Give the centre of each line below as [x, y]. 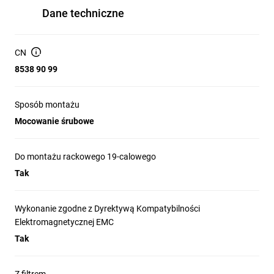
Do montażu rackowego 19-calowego [85, 157]
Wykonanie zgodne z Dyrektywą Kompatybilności [107, 209]
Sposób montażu [47, 105]
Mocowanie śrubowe [54, 121]
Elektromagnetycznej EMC [64, 222]
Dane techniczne [83, 13]
